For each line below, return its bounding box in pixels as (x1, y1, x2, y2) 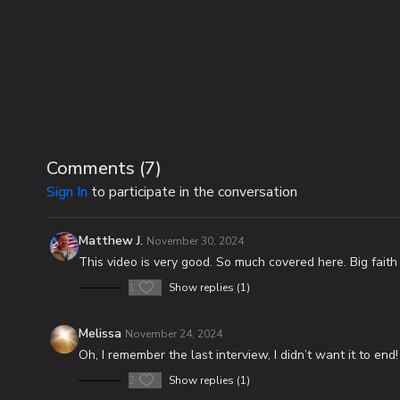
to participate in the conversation (87, 182, 297, 202)
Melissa (79, 325, 121, 342)
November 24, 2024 (125, 327, 222, 341)
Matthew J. (79, 232, 143, 249)
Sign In (46, 182, 87, 202)
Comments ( (46, 156, 145, 180)
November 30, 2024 (146, 234, 244, 248)
